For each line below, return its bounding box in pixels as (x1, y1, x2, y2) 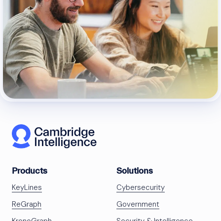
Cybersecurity (116, 183, 165, 193)
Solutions (116, 166, 153, 176)
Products (12, 166, 47, 176)
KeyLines (12, 183, 42, 193)
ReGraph (12, 199, 41, 210)
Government (116, 199, 159, 210)
